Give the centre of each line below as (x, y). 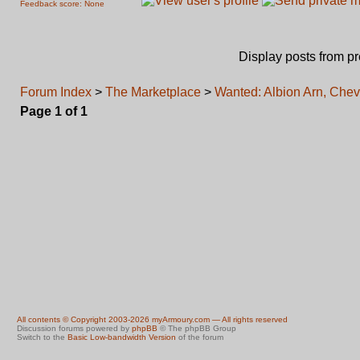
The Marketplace (153, 92)
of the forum (200, 337)
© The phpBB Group (197, 328)
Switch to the (42, 337)
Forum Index (56, 92)
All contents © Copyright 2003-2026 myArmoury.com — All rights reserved (152, 319)
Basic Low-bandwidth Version (122, 337)
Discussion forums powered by (74, 328)
